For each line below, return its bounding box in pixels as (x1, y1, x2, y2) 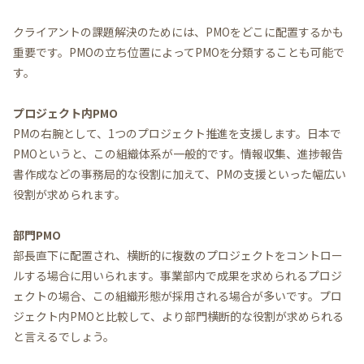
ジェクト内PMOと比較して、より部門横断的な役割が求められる (13, 308, 344, 325)
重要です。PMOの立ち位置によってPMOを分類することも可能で (13, 43, 344, 60)
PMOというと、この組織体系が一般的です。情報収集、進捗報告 (13, 145, 343, 162)
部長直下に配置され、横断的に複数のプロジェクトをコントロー (13, 247, 343, 264)
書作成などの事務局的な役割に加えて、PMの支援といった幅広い (13, 166, 346, 183)
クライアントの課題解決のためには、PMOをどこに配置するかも (13, 23, 344, 40)
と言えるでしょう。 (13, 328, 115, 345)
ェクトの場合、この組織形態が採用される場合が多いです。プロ (13, 288, 342, 305)
